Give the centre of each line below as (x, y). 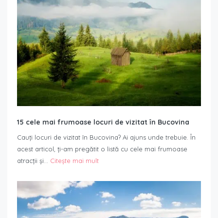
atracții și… (34, 161)
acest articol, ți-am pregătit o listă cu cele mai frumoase (102, 149)
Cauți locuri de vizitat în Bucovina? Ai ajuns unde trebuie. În (106, 137)
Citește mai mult (74, 161)
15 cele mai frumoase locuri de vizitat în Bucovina (103, 122)
